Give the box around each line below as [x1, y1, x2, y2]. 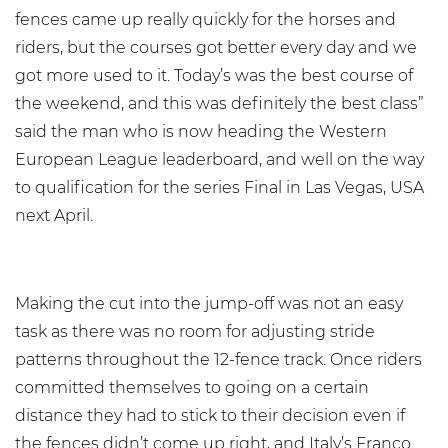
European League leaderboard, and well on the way [15, 150, 424, 169]
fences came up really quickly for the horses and [15, 10, 396, 29]
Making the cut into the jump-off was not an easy [15, 294, 403, 313]
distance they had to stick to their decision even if [15, 406, 405, 425]
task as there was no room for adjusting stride [15, 322, 375, 341]
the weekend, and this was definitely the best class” [15, 94, 424, 113]
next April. [15, 206, 93, 225]
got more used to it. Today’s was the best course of [15, 66, 413, 85]
